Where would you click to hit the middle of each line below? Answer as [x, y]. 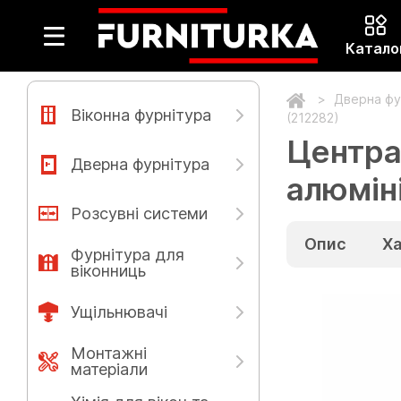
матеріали [109, 369]
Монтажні [109, 353]
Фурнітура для [128, 254]
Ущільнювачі [119, 311]
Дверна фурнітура [140, 164]
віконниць [108, 270]
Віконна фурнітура [141, 115]
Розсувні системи [139, 213]
